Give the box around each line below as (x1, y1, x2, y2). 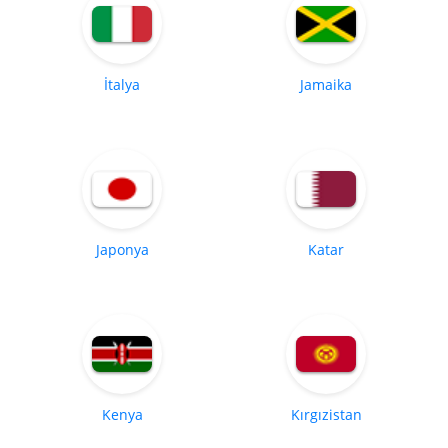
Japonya (95, 240, 149, 260)
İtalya (104, 75, 140, 95)
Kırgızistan (290, 405, 362, 425)
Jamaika (300, 75, 352, 95)
